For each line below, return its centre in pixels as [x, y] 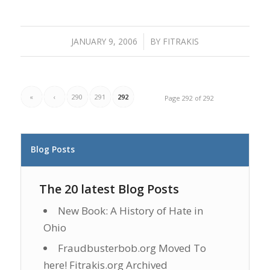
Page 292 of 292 [190, 98]
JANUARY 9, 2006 [104, 41]
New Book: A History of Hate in [130, 210]
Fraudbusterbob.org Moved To [132, 248]
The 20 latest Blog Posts [109, 189]
